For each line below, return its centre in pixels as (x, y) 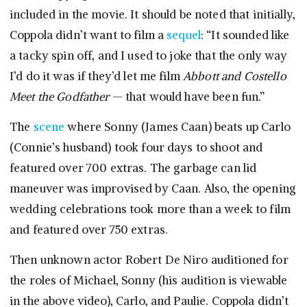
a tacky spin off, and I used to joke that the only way (149, 56)
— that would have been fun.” (187, 97)
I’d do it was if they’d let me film (97, 76)
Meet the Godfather (60, 97)
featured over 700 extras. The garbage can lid (133, 168)
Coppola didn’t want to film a (88, 35)
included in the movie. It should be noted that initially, (152, 15)
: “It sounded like (245, 35)
